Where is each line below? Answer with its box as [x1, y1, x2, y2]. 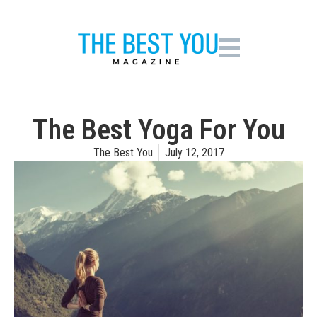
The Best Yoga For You [32, 113, 285, 146]
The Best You [93, 146, 153, 159]
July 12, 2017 [164, 146, 224, 159]
